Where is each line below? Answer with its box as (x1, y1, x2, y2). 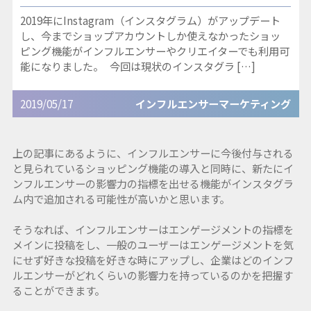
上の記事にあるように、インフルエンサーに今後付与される (12, 144, 294, 160)
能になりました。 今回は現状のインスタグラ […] (20, 58, 256, 74)
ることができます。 (12, 282, 105, 298)
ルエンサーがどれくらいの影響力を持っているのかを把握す (12, 267, 293, 283)
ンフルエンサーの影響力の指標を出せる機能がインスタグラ (12, 175, 294, 191)
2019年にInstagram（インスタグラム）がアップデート (20, 12, 281, 28)
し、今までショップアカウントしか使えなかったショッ (20, 28, 281, 44)
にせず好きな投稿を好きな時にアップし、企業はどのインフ (12, 251, 294, 267)
